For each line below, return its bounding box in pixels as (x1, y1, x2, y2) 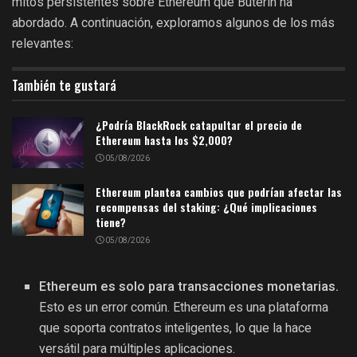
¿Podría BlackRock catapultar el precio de (96, 116, 302, 134)
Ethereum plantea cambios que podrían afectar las (96, 183, 342, 201)
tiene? (96, 214, 126, 231)
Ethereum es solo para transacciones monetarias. (39, 277, 339, 297)
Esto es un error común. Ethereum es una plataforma (39, 298, 329, 318)
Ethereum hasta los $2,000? (96, 131, 233, 149)
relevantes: (12, 36, 73, 52)
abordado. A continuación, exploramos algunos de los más (12, 15, 335, 31)
